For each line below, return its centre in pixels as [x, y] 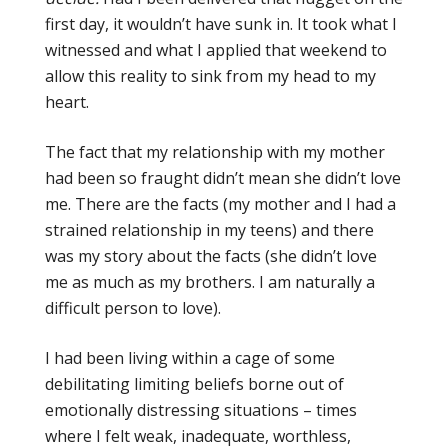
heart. [67, 101]
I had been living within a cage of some [190, 357]
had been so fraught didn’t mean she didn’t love [223, 177]
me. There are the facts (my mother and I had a [220, 203]
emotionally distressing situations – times [201, 409]
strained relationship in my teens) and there [209, 229]
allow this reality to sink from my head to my [210, 75]
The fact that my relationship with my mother [215, 151]
